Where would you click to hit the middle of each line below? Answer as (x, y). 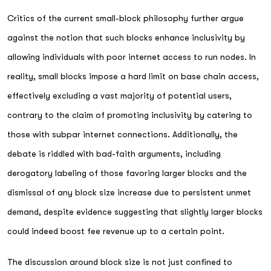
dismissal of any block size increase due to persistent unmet (129, 192)
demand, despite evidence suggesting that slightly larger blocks (135, 211)
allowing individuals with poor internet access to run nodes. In (132, 57)
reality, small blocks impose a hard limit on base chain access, (133, 76)
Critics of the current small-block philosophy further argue (126, 18)
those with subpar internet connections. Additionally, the (122, 134)
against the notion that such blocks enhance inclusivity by (126, 37)
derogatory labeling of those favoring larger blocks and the (127, 173)
